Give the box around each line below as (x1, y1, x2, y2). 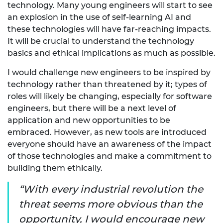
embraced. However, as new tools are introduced (7, 127, 207, 137)
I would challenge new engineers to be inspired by (7, 68, 211, 78)
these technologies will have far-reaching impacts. (7, 24, 211, 34)
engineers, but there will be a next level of (7, 104, 176, 113)
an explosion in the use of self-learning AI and (7, 12, 191, 22)
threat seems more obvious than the (19, 198, 203, 211)
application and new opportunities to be (7, 115, 170, 125)
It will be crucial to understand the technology (7, 36, 194, 46)
